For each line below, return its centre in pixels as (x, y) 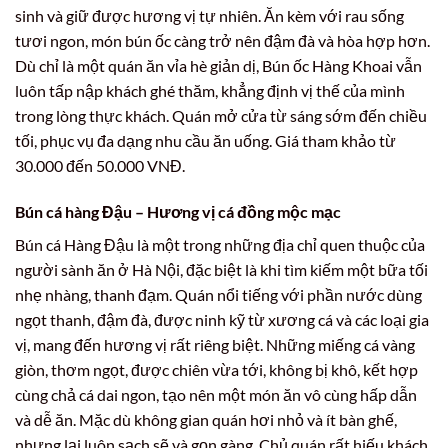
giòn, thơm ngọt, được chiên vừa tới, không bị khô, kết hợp (216, 369)
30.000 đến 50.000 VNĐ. (100, 166)
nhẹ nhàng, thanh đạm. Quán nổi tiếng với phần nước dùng (218, 294)
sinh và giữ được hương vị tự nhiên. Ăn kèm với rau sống (209, 16)
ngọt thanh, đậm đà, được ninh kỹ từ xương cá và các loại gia (222, 319)
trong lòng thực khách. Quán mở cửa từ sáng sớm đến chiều (221, 116)
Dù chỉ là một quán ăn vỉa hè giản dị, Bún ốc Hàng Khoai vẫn (218, 66)
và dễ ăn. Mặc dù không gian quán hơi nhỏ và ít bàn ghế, (206, 419)
